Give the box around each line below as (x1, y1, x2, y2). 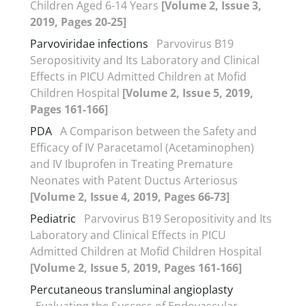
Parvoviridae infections (30, 36, 148, 51)
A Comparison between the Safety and (60, 123, 257, 139)
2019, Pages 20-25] (30, 14, 126, 29)
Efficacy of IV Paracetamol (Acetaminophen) (30, 139, 254, 155)
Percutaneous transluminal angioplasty (30, 281, 233, 297)
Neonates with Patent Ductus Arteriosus (30, 172, 238, 188)
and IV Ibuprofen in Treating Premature (30, 156, 233, 171)
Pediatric (30, 210, 76, 226)
